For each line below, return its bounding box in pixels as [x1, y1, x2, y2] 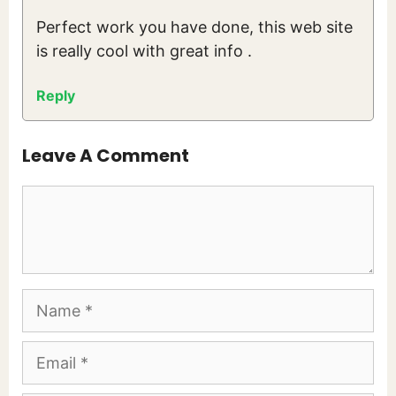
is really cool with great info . [36, 42, 252, 61]
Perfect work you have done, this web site [36, 18, 353, 37]
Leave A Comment [22, 143, 189, 169]
